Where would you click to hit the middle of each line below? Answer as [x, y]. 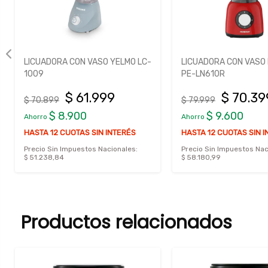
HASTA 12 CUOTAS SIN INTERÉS [80, 133]
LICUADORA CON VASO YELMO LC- [88, 62]
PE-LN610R [203, 74]
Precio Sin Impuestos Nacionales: [81, 149]
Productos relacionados [127, 223]
